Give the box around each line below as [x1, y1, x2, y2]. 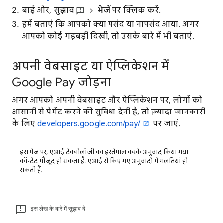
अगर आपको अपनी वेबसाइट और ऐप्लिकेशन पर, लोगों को [12, 95, 202, 105]
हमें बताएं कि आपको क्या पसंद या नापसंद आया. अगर [22, 19, 199, 29]
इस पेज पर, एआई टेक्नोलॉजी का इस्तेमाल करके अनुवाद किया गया [20, 148, 188, 156]
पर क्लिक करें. [110, 5, 161, 15]
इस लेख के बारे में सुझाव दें [31, 205, 85, 212]
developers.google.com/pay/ [37, 119, 141, 129]
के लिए [12, 119, 38, 129]
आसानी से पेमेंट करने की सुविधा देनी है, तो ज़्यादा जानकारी [12, 107, 205, 117]
